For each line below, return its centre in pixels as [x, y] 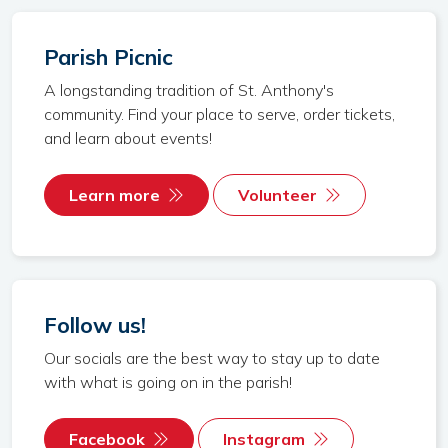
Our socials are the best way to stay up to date [212, 358]
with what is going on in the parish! [168, 382]
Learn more [114, 195]
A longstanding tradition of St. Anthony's [189, 90]
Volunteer [277, 195]
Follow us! [95, 324]
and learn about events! [128, 138]
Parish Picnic [108, 56]
